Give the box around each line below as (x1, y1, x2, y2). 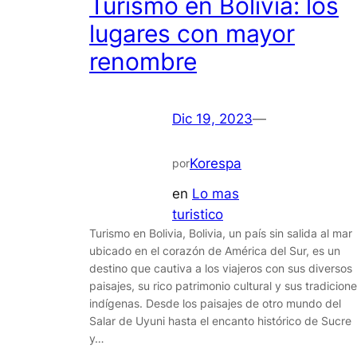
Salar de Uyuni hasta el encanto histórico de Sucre (89, 313, 351, 328)
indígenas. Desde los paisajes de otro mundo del (89, 296, 341, 310)
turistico (172, 206, 223, 222)
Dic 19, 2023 (172, 111, 253, 127)
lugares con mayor (89, 19, 295, 49)
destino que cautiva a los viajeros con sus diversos (89, 261, 352, 275)
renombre (89, 47, 197, 76)
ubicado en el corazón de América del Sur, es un (89, 243, 340, 257)
